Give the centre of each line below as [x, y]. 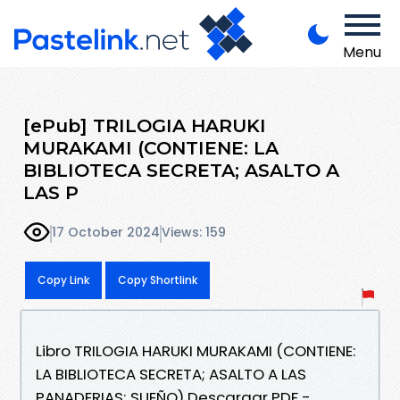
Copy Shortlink [158, 279]
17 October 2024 [106, 233]
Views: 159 [194, 233]
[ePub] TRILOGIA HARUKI [145, 125]
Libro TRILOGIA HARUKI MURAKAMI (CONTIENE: [196, 350]
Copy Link [63, 279]
